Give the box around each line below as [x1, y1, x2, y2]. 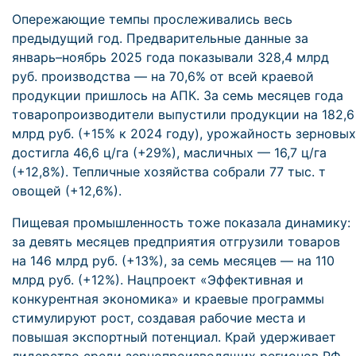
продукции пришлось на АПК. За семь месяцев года [12, 87, 343, 103]
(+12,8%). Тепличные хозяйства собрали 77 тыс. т [12, 164, 326, 180]
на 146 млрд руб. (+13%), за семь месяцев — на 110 [12, 253, 335, 269]
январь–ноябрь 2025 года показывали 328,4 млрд [12, 49, 329, 65]
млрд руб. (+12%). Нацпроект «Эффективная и [12, 272, 304, 288]
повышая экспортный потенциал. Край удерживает [12, 329, 336, 345]
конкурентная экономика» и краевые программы [12, 291, 324, 307]
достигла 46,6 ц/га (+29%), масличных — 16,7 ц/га [12, 145, 327, 161]
